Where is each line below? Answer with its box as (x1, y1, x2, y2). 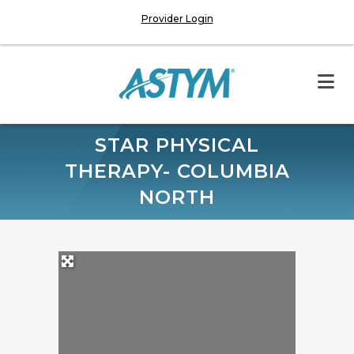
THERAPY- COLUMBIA (64, 160, 290, 183)
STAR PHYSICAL (95, 134, 259, 156)
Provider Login (141, 13, 213, 24)
